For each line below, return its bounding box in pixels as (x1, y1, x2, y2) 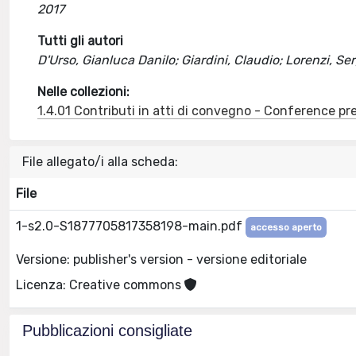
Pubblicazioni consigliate (22, 322, 192, 339)
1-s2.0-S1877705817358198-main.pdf (16, 219, 246, 234)
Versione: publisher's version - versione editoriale (16, 251, 307, 267)
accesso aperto (250, 222, 322, 233)
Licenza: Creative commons (16, 277, 184, 292)
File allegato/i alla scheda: (22, 154, 178, 169)
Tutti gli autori (37, 33, 124, 48)
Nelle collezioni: (37, 84, 130, 99)
